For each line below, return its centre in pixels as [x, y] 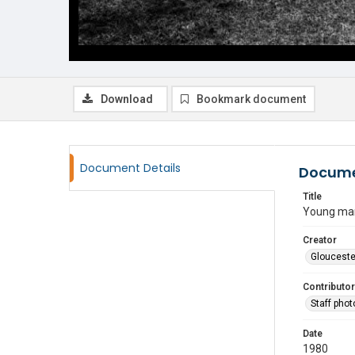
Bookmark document [251, 99]
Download [127, 99]
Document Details [130, 168]
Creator [320, 240]
